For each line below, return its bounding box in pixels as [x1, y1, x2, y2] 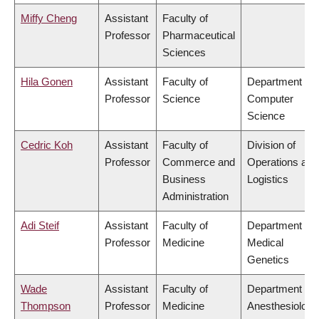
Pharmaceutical [162, 29, 235, 42]
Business [162, 173, 206, 186]
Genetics [247, 253, 289, 266]
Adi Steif [21, 219, 59, 232]
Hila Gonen [21, 75, 73, 88]
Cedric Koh [21, 139, 73, 152]
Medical [247, 236, 283, 249]
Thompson [21, 300, 70, 313]
